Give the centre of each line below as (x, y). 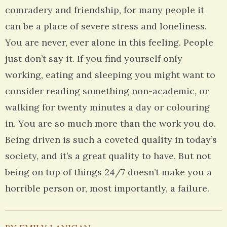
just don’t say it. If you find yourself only (94, 59)
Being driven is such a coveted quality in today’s (111, 140)
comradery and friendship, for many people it (105, 10)
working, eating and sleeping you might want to (110, 75)
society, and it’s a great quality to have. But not (108, 156)
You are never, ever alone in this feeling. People (109, 43)
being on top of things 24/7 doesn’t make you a (108, 172)
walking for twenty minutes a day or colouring (107, 107)
